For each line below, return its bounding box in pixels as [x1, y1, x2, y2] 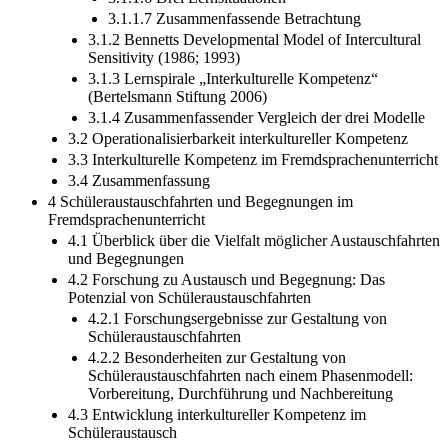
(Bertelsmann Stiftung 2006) [88, 105, 267, 123]
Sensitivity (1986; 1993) [88, 66, 240, 84]
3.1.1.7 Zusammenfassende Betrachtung [108, 27, 361, 45]
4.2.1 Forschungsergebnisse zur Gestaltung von [88, 327, 387, 345]
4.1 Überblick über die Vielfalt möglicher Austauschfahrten [68, 249, 440, 267]
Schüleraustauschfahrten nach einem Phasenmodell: [88, 384, 413, 402]
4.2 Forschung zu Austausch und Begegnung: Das [68, 288, 385, 306]
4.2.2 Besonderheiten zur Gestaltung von [88, 366, 346, 384]
